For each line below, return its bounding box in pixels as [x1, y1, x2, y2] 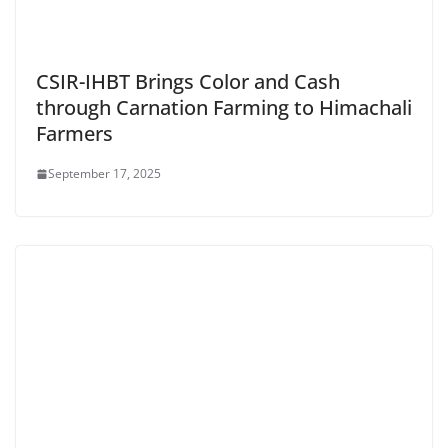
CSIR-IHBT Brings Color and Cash [36, 68, 340, 96]
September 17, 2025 [48, 165, 161, 183]
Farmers [36, 120, 113, 148]
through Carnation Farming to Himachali [36, 94, 412, 122]
